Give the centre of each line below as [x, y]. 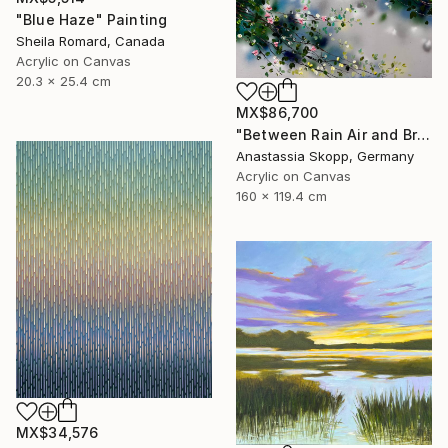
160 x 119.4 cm [281, 196]
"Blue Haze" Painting [92, 20]
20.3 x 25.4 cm [63, 81]
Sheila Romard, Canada [90, 41]
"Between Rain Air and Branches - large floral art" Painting [423, 135]
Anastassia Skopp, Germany [325, 156]
